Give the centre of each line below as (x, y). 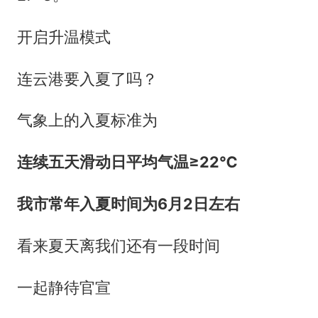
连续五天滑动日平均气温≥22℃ (127, 162)
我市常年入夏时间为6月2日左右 (128, 204)
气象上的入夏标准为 (87, 120)
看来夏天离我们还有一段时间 (118, 246)
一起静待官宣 (64, 288)
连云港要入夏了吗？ (87, 78)
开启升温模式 (64, 37)
